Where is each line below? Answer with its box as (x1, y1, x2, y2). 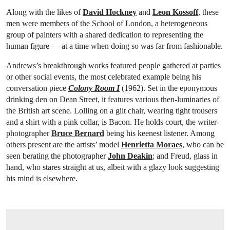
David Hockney (83, 8, 137, 17)
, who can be (182, 140, 224, 149)
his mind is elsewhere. (6, 174, 78, 183)
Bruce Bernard (51, 129, 104, 138)
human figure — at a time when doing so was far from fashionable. (6, 42, 223, 51)
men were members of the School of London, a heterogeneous (6, 19, 207, 28)
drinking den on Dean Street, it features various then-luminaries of (6, 95, 219, 104)
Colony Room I (68, 84, 120, 93)
